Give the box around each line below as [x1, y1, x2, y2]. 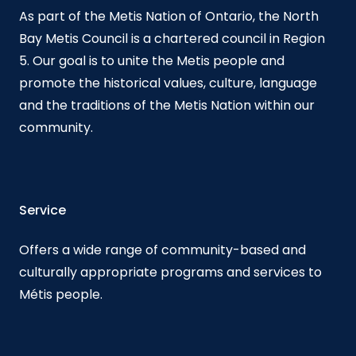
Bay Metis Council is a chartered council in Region [19, 29, 325, 48]
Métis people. [19, 284, 103, 304]
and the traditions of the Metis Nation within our [19, 95, 315, 114]
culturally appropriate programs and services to [19, 262, 322, 281]
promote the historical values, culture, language [19, 73, 317, 92]
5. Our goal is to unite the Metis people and [19, 51, 284, 70]
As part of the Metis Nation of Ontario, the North [19, 6, 319, 25]
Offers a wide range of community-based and [19, 240, 306, 259]
